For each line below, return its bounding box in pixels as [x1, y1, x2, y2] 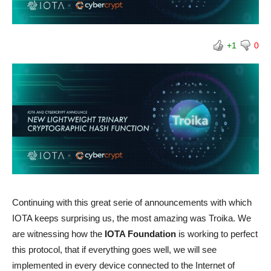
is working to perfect [176, 229, 258, 240]
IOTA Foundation [105, 229, 176, 240]
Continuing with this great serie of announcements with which [12, 197, 252, 208]
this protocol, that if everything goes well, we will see [12, 244, 217, 255]
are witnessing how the [12, 229, 105, 240]
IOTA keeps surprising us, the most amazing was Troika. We [12, 213, 251, 224]
